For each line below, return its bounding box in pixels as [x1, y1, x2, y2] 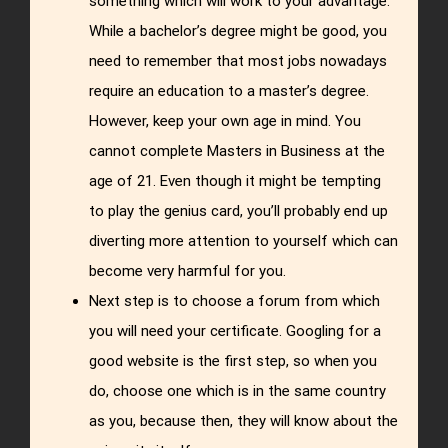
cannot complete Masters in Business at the [89, 142, 386, 161]
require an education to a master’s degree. [89, 82, 370, 101]
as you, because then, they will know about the [89, 412, 399, 431]
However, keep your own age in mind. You [89, 112, 362, 131]
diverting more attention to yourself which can [89, 232, 399, 251]
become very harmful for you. [89, 262, 287, 281]
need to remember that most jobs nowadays [89, 52, 388, 71]
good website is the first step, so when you [89, 352, 378, 371]
